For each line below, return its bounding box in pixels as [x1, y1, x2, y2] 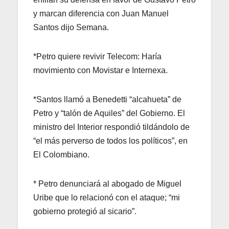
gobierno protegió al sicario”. [33, 207, 136, 216]
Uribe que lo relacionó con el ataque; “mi [33, 193, 180, 202]
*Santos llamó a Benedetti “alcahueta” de [33, 95, 181, 104]
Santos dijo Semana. [33, 22, 109, 32]
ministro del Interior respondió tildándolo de [33, 122, 190, 131]
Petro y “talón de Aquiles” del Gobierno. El [33, 108, 185, 118]
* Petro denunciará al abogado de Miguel [33, 179, 181, 188]
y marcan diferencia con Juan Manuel [33, 9, 169, 18]
